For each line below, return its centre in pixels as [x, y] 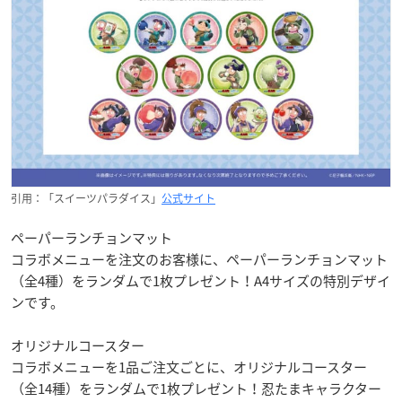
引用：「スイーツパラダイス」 [86, 198]
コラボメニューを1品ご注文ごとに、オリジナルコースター [189, 367]
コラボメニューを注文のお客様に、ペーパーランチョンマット [199, 259]
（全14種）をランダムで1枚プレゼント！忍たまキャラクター [196, 388]
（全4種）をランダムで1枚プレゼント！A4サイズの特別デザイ [201, 280]
